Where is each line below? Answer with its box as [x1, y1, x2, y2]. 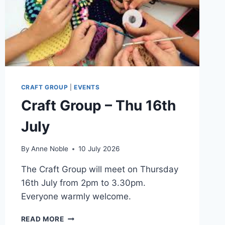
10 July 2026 [78, 145, 120, 153]
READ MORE [21, 215, 64, 223]
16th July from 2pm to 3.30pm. [21, 178, 146, 188]
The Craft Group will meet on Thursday [21, 164, 178, 175]
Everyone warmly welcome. [21, 191, 131, 202]
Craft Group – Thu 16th [21, 96, 176, 114]
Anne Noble [31, 145, 68, 153]
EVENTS [74, 83, 100, 91]
